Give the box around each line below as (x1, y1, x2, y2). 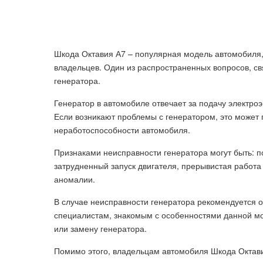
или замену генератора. (54, 222, 147, 234)
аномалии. (54, 173, 95, 185)
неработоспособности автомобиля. (54, 124, 190, 136)
